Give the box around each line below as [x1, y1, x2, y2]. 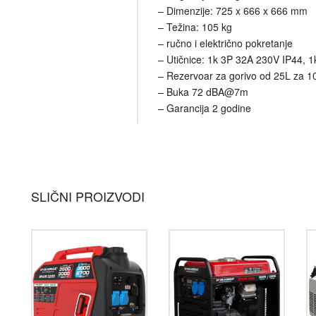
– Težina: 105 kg [158, 20, 232, 35]
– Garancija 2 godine [158, 101, 251, 116]
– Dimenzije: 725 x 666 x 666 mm [158, 4, 308, 18]
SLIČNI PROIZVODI [31, 187, 145, 206]
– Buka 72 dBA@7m [158, 85, 248, 99]
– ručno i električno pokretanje [158, 36, 293, 51]
